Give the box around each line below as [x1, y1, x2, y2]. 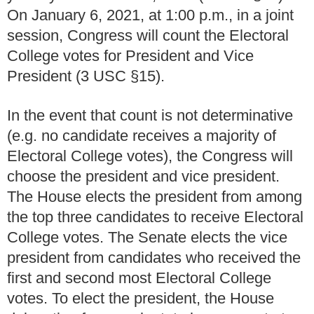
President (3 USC [7, 67, 130, 85]
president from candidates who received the [7, 249, 301, 267]
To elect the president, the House [52, 289, 274, 308]
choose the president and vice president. [7, 168, 280, 186]
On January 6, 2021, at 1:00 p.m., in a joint [7, 6, 294, 24]
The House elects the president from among [7, 188, 302, 206]
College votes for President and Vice [7, 46, 254, 64]
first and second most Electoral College [7, 269, 271, 287]
